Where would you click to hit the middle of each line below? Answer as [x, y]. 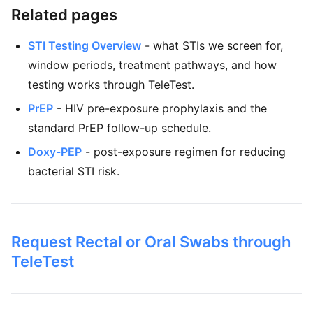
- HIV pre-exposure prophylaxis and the [160, 108]
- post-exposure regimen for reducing [184, 152]
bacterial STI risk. [74, 171]
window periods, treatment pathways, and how [152, 65]
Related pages [64, 15]
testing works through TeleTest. [111, 85]
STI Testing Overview [85, 45]
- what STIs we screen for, [212, 45]
